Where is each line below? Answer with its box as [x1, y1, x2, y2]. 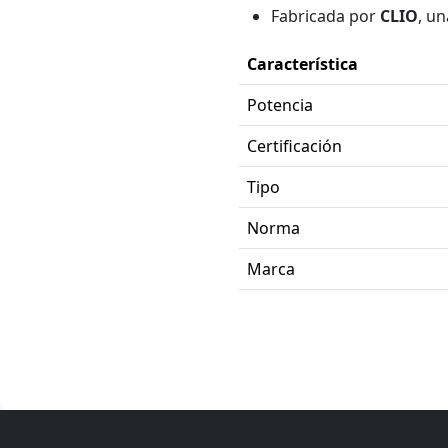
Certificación [246, 134, 342, 157]
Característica [246, 52, 358, 75]
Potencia [246, 93, 313, 116]
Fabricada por [270, 4, 380, 27]
